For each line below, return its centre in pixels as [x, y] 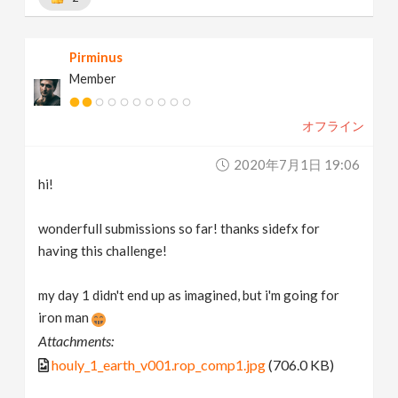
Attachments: [76, 341]
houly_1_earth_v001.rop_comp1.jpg [159, 365]
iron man [65, 318]
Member [93, 79]
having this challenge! [103, 251]
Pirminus [96, 58]
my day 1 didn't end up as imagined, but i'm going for [189, 295]
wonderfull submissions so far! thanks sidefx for [179, 229]
